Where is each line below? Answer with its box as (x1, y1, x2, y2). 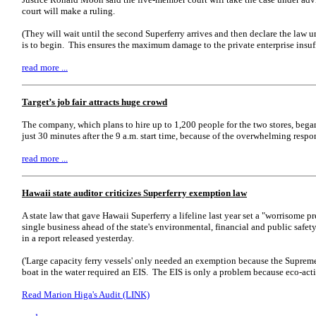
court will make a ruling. (22, 6, 115, 16)
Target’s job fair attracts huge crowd (22, 97, 167, 107)
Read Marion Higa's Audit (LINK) (22, 289, 150, 300)
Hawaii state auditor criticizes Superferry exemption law (22, 188, 247, 198)
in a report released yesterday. (22, 233, 134, 243)
